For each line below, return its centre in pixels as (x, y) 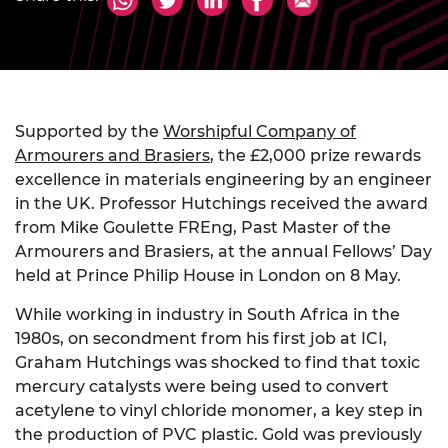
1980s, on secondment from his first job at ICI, (201, 339)
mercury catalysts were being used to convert (202, 387)
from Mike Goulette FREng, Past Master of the (203, 228)
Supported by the (89, 132)
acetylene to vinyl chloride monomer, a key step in (219, 411)
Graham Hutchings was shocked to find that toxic (217, 363)
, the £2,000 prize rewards (315, 156)
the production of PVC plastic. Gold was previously (218, 435)
